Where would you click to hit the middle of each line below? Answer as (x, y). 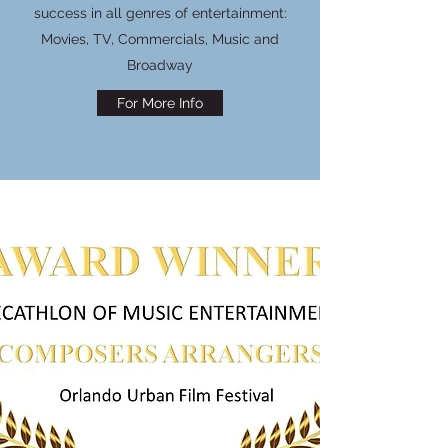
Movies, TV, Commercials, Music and (160, 39)
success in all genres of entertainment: (160, 13)
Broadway (160, 65)
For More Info (160, 103)
